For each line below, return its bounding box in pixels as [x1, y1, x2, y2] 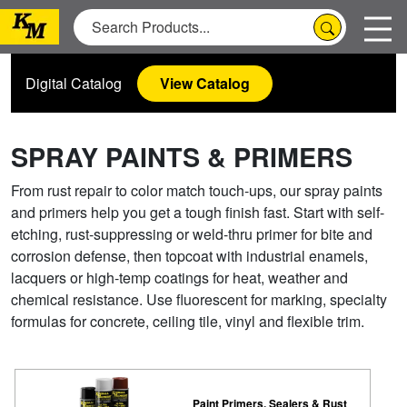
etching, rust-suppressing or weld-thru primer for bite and [11, 223, 372, 244]
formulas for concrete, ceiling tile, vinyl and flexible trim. [11, 311, 364, 332]
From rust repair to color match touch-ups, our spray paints [11, 180, 382, 201]
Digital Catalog [25, 72, 122, 94]
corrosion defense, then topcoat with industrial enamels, [11, 245, 368, 266]
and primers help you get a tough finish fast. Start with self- [11, 202, 384, 223]
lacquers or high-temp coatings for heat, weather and [11, 267, 348, 288]
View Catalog [160, 72, 250, 94]
